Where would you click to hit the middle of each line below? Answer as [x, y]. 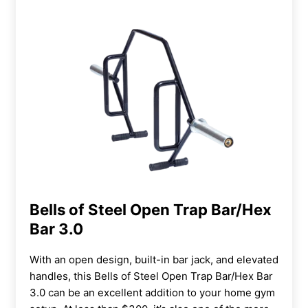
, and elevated [244, 259]
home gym [250, 292]
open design [99, 259]
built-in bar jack [173, 259]
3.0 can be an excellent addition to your [127, 292]
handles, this [62, 276]
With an [49, 259]
